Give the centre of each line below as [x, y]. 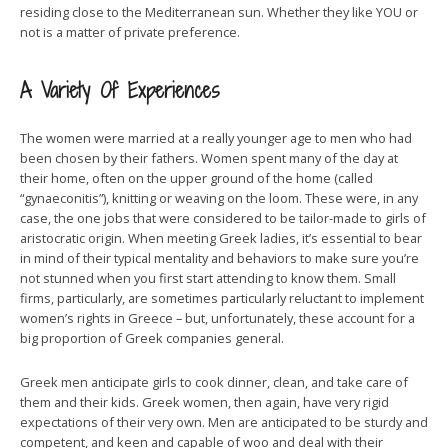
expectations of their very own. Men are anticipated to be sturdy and [224, 422]
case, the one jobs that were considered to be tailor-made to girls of [223, 218]
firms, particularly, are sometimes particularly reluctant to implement [222, 298]
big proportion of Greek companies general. [152, 338]
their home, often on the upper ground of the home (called [196, 178]
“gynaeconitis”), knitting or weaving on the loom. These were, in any [219, 198]
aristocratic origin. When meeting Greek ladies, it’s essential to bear [221, 238]
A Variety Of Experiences [120, 90]
